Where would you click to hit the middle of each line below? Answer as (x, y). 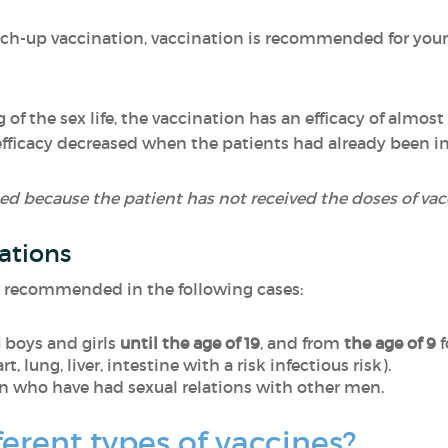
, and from (301, 343)
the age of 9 (389, 343)
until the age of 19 (189, 343)
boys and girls (62, 343)
